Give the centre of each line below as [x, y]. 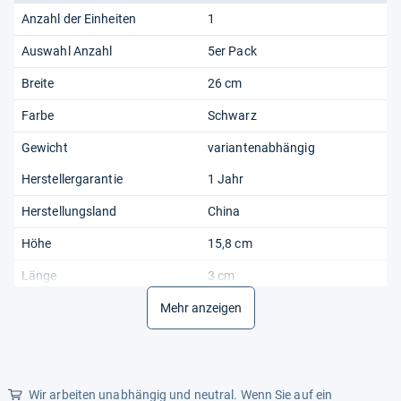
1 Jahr [226, 179]
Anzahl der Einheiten [79, 18]
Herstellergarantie [72, 179]
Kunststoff [238, 307]
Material [45, 307]
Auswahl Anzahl [67, 51]
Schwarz [232, 115]
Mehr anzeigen [200, 307]
